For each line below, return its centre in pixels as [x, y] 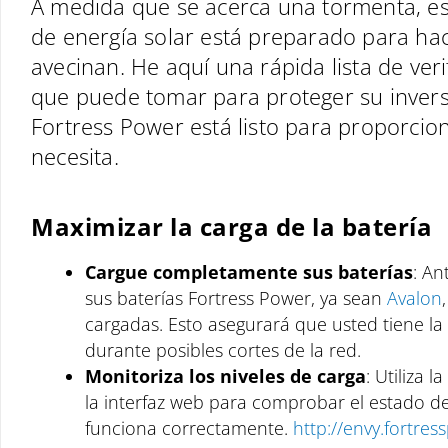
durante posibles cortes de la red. [223, 350]
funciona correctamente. [189, 428]
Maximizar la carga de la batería [231, 226]
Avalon [414, 298]
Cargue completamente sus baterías [249, 272]
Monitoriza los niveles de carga [225, 376]
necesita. [75, 155]
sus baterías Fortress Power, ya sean [236, 298]
